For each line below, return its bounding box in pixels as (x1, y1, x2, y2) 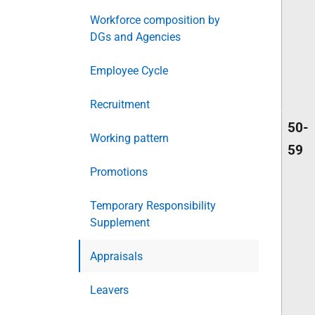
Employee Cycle (90, 64, 168, 77)
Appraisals (90, 250, 143, 263)
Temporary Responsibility (90, 199, 216, 212)
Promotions (90, 165, 148, 179)
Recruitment (90, 98, 150, 111)
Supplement (90, 216, 150, 229)
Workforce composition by (90, 13, 220, 27)
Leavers (90, 283, 129, 297)
